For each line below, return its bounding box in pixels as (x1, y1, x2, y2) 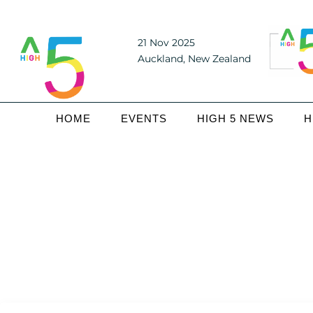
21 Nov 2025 (137, 36, 195, 49)
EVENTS (121, 112, 168, 124)
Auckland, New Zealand (137, 52, 251, 65)
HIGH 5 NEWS (197, 112, 275, 124)
